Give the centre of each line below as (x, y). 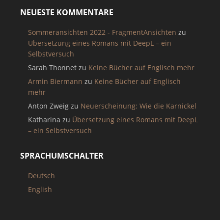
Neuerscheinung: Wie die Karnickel (138, 106)
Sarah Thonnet (52, 68)
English (40, 189)
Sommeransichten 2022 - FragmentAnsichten (102, 32)
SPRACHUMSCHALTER (62, 156)
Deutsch (41, 176)
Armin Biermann (55, 81)
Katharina (44, 120)
